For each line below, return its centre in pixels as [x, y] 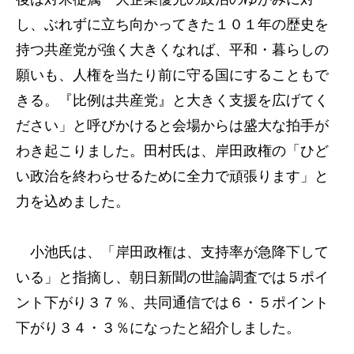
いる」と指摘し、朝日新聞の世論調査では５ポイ [172, 277]
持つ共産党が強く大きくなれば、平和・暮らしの [172, 50]
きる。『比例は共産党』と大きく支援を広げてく [172, 100]
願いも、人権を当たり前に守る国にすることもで [172, 75]
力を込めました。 [73, 201]
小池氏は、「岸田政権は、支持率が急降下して [172, 252]
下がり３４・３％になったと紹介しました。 [158, 328]
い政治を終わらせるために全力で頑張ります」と [172, 176]
